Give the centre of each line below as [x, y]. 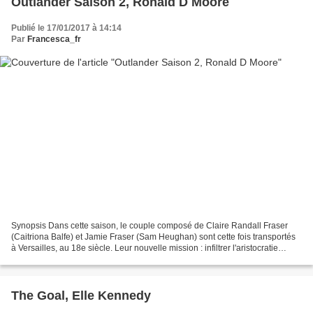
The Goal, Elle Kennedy [81, 296]
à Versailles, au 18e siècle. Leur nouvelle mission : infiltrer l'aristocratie [145, 248]
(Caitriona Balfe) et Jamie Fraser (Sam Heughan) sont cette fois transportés [153, 237]
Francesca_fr [54, 39]
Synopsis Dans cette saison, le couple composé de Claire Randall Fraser [150, 226]
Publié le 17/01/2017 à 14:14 [66, 28]
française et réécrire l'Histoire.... [71, 260]
